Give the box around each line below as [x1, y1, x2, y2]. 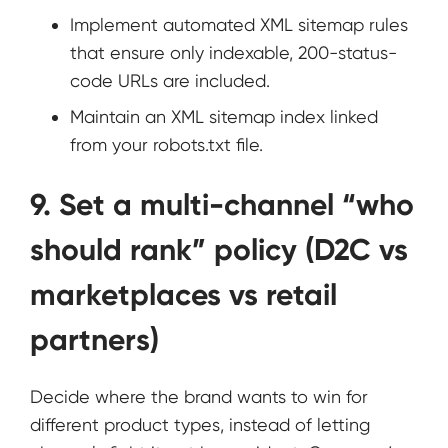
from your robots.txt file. [70, 134, 263, 156]
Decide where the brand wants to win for [30, 386, 368, 408]
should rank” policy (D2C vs [30, 232, 408, 269]
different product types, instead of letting [30, 414, 370, 436]
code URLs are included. [70, 70, 270, 92]
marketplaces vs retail [30, 277, 337, 314]
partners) [30, 322, 159, 359]
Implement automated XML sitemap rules [70, 14, 408, 36]
